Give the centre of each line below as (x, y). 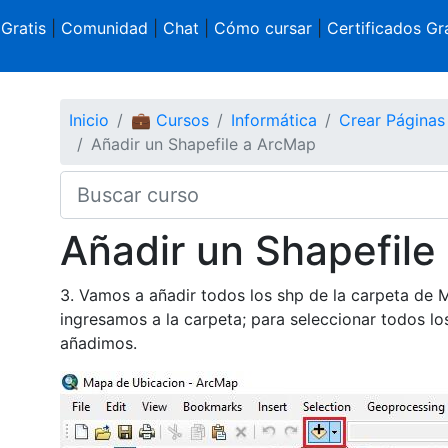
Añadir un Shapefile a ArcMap (203, 143)
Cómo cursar (262, 28)
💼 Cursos (169, 119)
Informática (273, 119)
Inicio (88, 119)
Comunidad (104, 28)
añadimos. (100, 342)
